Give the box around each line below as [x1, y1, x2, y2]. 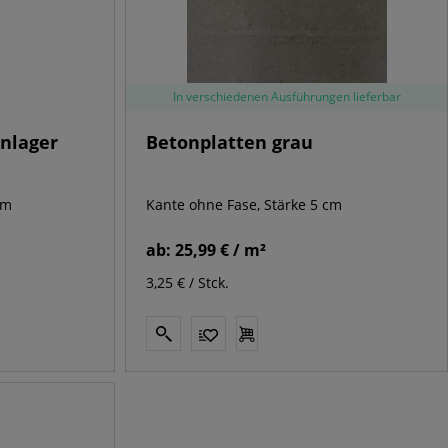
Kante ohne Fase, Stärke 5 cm [146, 195, 343, 215]
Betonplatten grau [146, 130, 314, 155]
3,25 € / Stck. [146, 273, 230, 293]
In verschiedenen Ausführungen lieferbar [172, 88, 401, 106]
